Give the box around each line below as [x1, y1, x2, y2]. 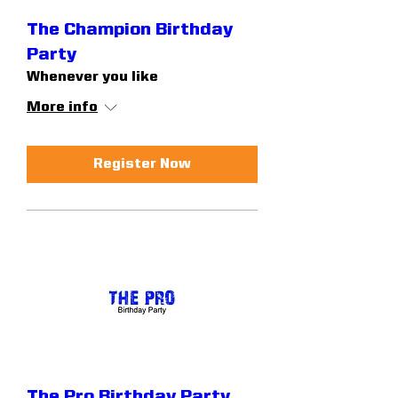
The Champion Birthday [27, 20, 233, 39]
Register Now [93, 156, 191, 171]
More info [27, 99, 98, 115]
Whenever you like [27, 69, 158, 84]
